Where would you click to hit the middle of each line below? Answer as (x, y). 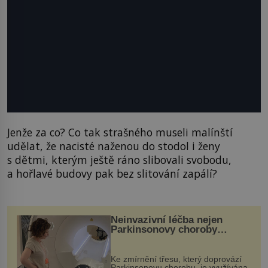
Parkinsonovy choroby (164, 230)
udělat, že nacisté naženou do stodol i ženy (114, 146)
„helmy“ (130, 249)
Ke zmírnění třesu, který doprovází (176, 259)
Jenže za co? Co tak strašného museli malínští (120, 132)
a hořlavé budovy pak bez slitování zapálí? (112, 173)
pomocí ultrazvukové (160, 239)
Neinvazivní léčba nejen (166, 220)
